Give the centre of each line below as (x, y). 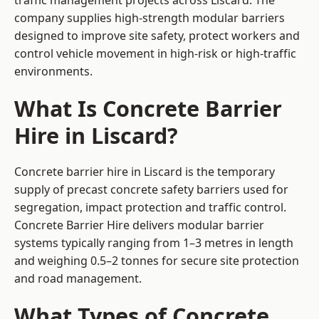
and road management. (78, 279)
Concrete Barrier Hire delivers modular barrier (139, 225)
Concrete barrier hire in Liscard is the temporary (145, 172)
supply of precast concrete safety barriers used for (151, 190)
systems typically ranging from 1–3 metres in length (154, 243)
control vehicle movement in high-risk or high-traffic (155, 54)
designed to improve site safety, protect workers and (157, 36)
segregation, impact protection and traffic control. (150, 208)
